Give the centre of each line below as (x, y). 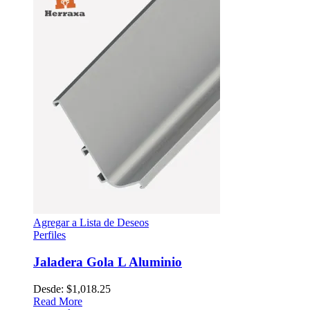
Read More (58, 301)
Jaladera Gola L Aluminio (108, 262)
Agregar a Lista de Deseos (91, 223)
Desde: (50, 289)
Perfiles (49, 235)
